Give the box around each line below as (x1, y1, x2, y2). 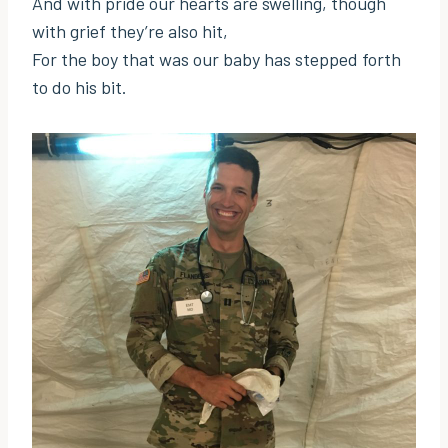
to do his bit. (32, 76, 127, 99)
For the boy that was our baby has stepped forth (32, 48, 401, 71)
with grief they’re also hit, (32, 20, 228, 43)
